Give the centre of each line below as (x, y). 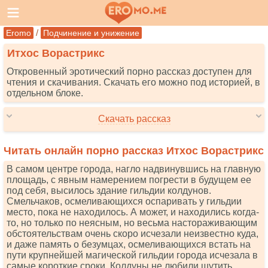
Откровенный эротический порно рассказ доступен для (129, 71)
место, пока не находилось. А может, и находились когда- (133, 212)
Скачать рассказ (134, 119)
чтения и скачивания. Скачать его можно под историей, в (133, 82)
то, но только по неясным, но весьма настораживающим (132, 223)
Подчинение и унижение (91, 33)
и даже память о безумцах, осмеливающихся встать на (129, 244)
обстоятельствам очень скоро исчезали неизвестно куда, (133, 234)
